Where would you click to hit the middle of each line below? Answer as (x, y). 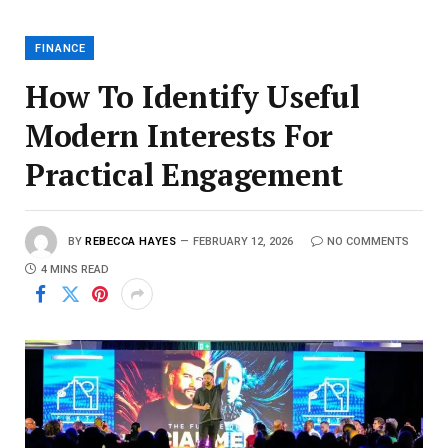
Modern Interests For (179, 136)
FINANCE (61, 49)
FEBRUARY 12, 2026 (243, 242)
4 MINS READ (75, 270)
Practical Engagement (184, 175)
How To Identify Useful (192, 97)
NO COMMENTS (368, 242)
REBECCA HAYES (131, 242)
